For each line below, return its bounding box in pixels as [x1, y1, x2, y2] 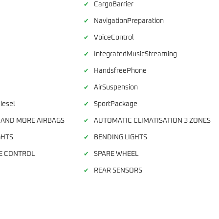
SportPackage [94, 100, 138, 108]
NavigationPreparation [94, 17, 164, 24]
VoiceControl [94, 34, 134, 41]
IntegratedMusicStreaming [94, 50, 177, 58]
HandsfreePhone [94, 67, 147, 74]
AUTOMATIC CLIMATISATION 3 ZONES [94, 117, 211, 124]
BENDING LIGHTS [94, 133, 148, 141]
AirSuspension [94, 84, 138, 91]
